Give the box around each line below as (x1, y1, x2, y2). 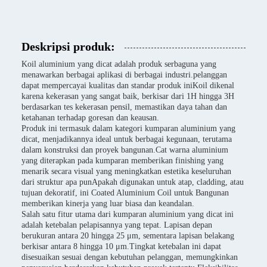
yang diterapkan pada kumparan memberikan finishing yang (21, 156, 223, 165)
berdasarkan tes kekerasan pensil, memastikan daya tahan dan (21, 103, 227, 111)
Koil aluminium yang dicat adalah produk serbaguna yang (21, 60, 216, 69)
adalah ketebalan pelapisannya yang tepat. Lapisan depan (21, 221, 212, 229)
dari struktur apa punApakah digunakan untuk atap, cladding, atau (21, 178, 244, 187)
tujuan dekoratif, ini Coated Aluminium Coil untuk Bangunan (21, 188, 229, 197)
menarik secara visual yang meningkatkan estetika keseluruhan (21, 167, 231, 176)
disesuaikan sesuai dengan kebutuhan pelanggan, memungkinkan (21, 253, 238, 262)
